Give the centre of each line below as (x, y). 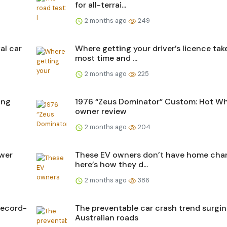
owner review (101, 111)
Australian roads (107, 217)
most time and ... (106, 58)
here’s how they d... (111, 164)
